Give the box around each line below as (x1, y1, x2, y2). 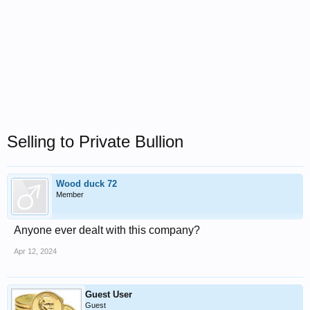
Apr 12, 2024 (14, 247, 57, 255)
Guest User (85, 289, 132, 300)
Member (56, 190, 84, 199)
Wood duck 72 (56, 179, 117, 189)
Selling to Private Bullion (7, 132, 183, 151)
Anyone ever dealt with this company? (14, 224, 200, 236)
